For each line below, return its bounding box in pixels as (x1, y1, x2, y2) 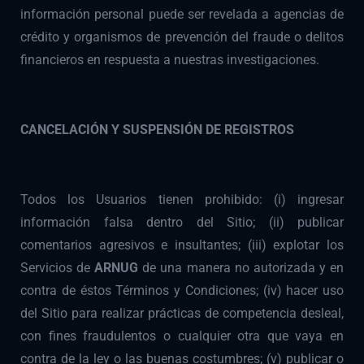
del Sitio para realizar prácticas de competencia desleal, (20, 305, 344, 322)
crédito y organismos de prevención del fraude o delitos (20, 29, 344, 45)
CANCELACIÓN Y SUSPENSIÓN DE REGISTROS (20, 122, 294, 138)
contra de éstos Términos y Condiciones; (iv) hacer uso (20, 283, 344, 299)
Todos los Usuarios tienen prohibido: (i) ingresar (20, 192, 344, 208)
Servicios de (20, 260, 95, 276)
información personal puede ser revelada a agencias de (20, 6, 344, 23)
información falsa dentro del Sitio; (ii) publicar (20, 214, 344, 231)
